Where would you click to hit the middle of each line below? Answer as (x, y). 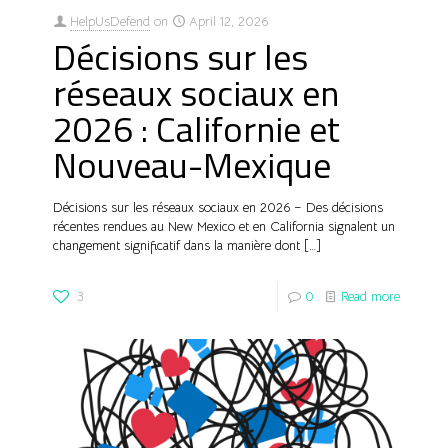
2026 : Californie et (196, 129)
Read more (370, 297)
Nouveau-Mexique (192, 165)
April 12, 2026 (228, 22)
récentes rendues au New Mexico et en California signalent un (224, 227)
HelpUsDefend (110, 22)
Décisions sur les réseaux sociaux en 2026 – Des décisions (218, 208)
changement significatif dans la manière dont (176, 246)
